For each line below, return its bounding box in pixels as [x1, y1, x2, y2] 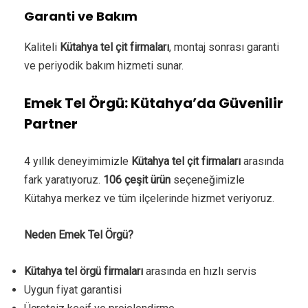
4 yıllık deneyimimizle [24, 154, 131, 168]
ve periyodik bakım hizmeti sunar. [24, 58, 184, 72]
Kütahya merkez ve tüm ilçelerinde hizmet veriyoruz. [24, 191, 274, 205]
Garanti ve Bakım [24, 7, 137, 25]
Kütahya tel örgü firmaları [24, 264, 143, 278]
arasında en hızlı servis [143, 264, 256, 278]
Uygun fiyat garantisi [24, 283, 122, 296]
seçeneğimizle [170, 173, 245, 186]
